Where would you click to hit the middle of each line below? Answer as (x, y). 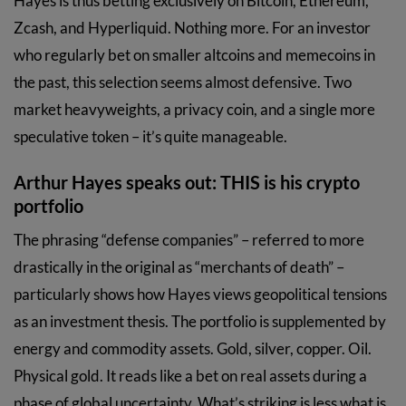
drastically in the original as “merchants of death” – (179, 266)
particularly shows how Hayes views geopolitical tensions (200, 294)
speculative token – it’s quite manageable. (150, 136)
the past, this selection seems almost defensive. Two (183, 82)
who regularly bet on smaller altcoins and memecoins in (194, 54)
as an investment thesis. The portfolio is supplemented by (200, 321)
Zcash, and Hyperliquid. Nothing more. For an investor (192, 27)
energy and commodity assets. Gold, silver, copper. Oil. (193, 348)
